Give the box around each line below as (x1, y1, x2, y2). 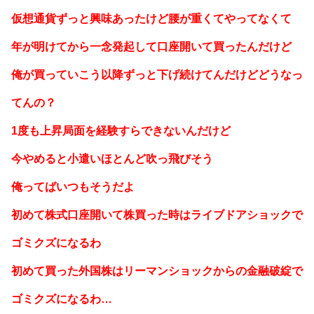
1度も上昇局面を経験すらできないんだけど (11, 124, 231, 137)
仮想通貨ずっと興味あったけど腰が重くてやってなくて (11, 12, 292, 25)
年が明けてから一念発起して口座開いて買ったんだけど (11, 40, 292, 53)
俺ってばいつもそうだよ (11, 180, 135, 193)
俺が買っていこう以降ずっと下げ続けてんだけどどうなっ (11, 68, 303, 81)
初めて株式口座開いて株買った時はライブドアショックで (11, 208, 303, 221)
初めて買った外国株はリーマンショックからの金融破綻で (11, 264, 303, 277)
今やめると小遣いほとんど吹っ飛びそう (11, 152, 213, 165)
